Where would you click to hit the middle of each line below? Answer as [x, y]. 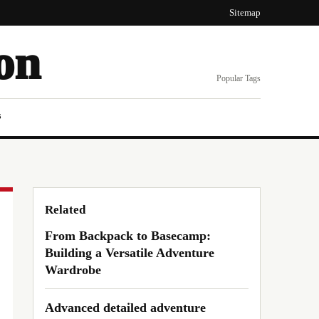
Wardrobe [73, 270]
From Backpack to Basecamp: [128, 236]
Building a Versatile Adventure [130, 253]
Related [65, 210]
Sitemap [245, 12]
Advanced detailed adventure [125, 308]
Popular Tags [239, 78]
